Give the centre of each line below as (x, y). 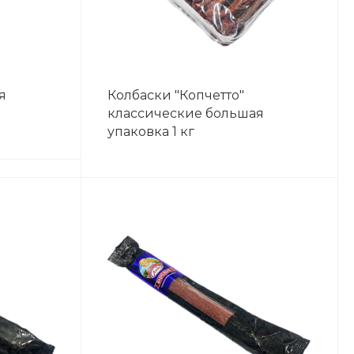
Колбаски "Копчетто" (175, 95)
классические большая (185, 113)
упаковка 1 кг (151, 131)
